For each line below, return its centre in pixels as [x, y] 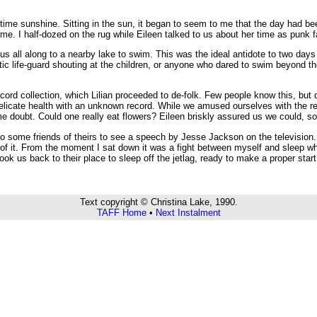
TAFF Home [121, 212]
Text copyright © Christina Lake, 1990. [158, 202]
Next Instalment [188, 212]
